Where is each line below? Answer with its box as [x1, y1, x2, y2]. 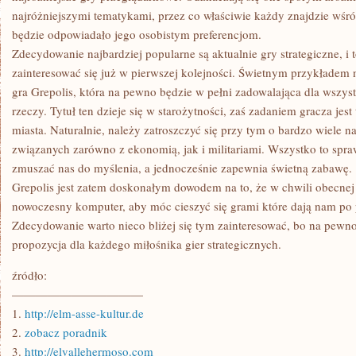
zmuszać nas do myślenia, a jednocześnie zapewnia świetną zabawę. [12, 160, 352, 176]
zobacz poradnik [25, 324, 107, 340]
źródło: [12, 267, 47, 283]
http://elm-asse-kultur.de [25, 305, 144, 321]
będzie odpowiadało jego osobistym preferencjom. [12, 26, 261, 42]
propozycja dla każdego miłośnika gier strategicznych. [12, 236, 281, 252]
